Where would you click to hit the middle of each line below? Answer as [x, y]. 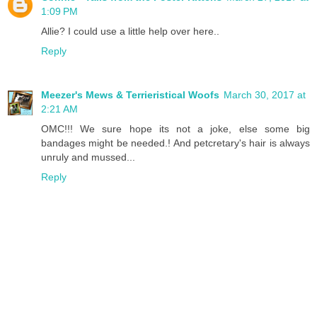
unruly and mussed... [88, 157]
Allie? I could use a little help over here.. [130, 31]
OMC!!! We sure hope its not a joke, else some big [175, 128]
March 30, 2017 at [265, 94]
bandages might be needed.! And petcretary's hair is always [175, 143]
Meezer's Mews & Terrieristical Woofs [130, 94]
